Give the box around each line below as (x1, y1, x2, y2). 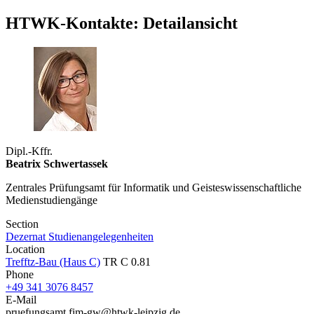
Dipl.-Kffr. (6, 145, 53, 158)
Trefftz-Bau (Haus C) (6, 256, 100, 268)
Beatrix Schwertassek (6, 158, 108, 170)
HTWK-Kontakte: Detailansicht (6, 14, 238, 33)
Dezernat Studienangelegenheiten (6, 231, 153, 243)
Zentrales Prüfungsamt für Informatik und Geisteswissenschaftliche (6, 182, 301, 194)
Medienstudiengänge (6, 194, 97, 207)
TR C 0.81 (100, 256, 151, 268)
